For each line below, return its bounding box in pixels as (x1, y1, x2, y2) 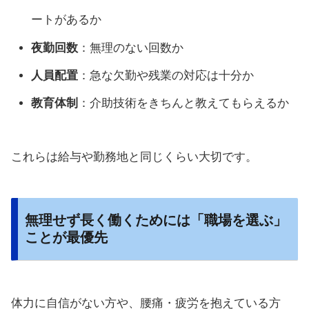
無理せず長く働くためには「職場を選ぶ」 (25, 212, 287, 228)
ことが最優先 (25, 229, 108, 245)
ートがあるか (31, 13, 102, 27)
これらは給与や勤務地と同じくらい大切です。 (11, 150, 257, 164)
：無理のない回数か (78, 41, 184, 54)
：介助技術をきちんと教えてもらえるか (78, 97, 290, 110)
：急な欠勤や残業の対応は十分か (78, 68, 255, 82)
